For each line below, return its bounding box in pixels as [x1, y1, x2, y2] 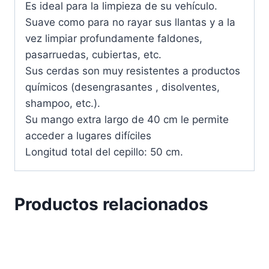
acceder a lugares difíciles [25, 129, 151, 142]
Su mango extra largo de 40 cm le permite [25, 113, 229, 125]
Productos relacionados [14, 193, 208, 214]
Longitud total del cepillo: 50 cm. [25, 145, 183, 158]
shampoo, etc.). [25, 97, 100, 109]
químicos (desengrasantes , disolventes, [25, 80, 220, 93]
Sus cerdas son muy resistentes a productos [25, 64, 240, 77]
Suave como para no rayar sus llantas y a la [25, 16, 235, 28]
